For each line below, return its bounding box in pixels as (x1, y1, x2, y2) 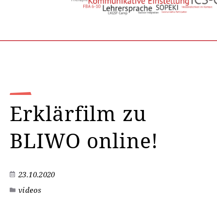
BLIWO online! (10, 126, 158, 154)
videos (18, 185, 42, 195)
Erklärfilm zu (10, 99, 147, 127)
